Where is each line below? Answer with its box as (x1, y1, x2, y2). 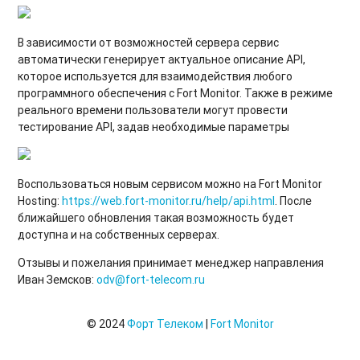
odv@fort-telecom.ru (96, 272, 206, 287)
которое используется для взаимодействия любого (18, 68, 293, 84)
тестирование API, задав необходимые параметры (18, 119, 290, 134)
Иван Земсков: (18, 272, 97, 287)
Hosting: (18, 193, 63, 208)
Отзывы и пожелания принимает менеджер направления (18, 255, 325, 270)
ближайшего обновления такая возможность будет (18, 210, 295, 225)
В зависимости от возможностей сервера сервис (18, 35, 280, 50)
